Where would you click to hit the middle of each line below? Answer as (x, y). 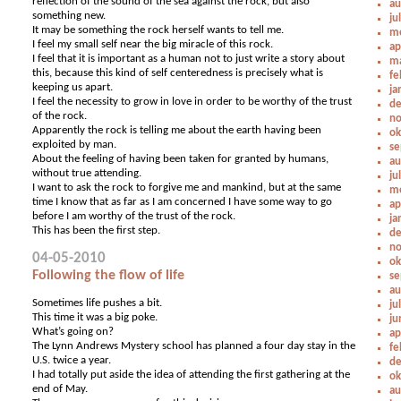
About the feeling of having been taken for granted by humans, (181, 159)
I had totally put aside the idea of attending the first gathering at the (192, 375)
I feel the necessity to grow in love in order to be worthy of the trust (192, 102)
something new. (69, 16)
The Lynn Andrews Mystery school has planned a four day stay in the (194, 346)
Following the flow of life (109, 276)
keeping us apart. (73, 87)
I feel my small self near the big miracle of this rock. (153, 44)
